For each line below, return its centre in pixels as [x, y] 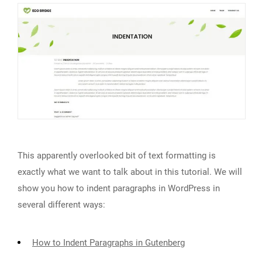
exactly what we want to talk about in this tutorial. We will [130, 172]
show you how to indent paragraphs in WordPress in [119, 188]
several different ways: [61, 204]
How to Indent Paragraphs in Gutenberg [108, 242]
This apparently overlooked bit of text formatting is [117, 155]
